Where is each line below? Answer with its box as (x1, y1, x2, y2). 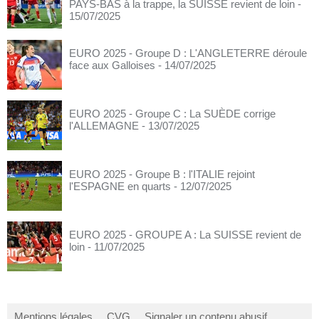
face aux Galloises (69, 59, 155, 71)
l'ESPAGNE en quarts (69, 180, 171, 192)
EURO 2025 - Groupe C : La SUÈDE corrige (69, 108, 276, 120)
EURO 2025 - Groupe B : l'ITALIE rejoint (69, 168, 255, 180)
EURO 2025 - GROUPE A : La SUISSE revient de (69, 229, 301, 241)
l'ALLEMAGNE (69, 120, 139, 132)
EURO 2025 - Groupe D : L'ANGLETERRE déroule (69, 47, 307, 59)
